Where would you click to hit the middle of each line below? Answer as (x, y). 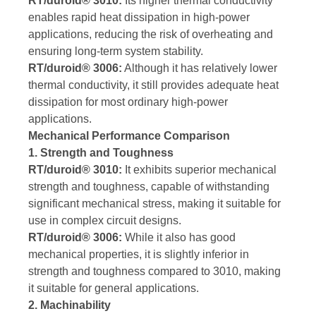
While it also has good (179, 238)
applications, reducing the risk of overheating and (151, 35)
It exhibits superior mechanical (199, 170)
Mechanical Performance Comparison (129, 136)
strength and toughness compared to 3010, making (154, 272)
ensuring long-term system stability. (116, 51)
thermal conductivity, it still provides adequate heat (153, 85)
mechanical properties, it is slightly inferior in (139, 255)
